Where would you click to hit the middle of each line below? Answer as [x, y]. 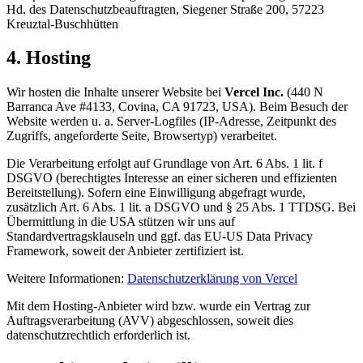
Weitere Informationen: [65, 279]
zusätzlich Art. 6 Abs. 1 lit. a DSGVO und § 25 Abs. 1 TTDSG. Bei [181, 207]
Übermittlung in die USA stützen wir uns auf [121, 222]
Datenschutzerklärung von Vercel [212, 279]
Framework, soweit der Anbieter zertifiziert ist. [125, 251]
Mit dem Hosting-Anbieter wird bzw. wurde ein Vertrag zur [158, 306]
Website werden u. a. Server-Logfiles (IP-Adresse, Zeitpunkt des [171, 122]
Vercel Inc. [254, 92]
